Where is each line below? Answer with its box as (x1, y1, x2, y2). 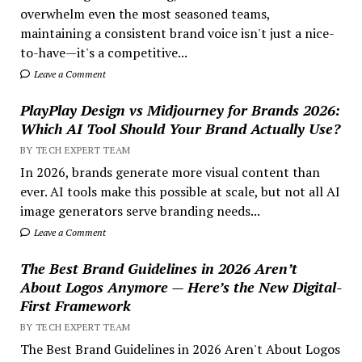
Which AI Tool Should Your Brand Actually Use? (19, 118, 340, 138)
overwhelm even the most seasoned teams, (19, 4, 270, 23)
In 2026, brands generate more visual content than (19, 162, 320, 181)
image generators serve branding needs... (19, 201, 260, 220)
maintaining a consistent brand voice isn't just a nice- (19, 23, 335, 42)
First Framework (19, 295, 131, 315)
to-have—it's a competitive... (19, 43, 187, 61)
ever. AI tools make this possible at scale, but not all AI (19, 182, 340, 200)
